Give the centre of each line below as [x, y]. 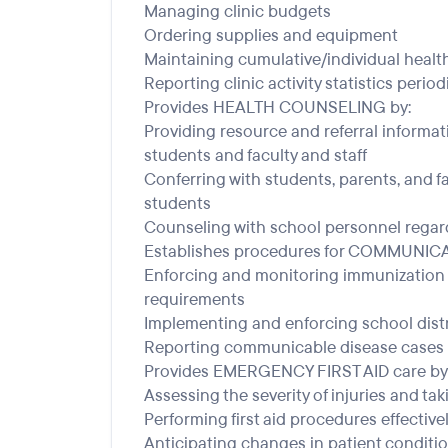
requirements [194, 299]
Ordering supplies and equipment [271, 35]
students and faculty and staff [255, 155]
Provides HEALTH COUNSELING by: [277, 107]
